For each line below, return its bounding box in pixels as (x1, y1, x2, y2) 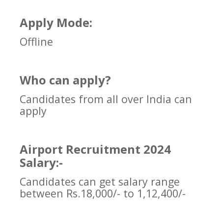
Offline (20, 34, 53, 49)
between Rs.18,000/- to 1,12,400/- (20, 186, 186, 201)
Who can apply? (20, 72, 111, 88)
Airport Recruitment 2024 (20, 141, 171, 158)
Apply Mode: (20, 14, 92, 31)
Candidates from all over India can (20, 92, 192, 107)
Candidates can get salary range (20, 174, 180, 189)
